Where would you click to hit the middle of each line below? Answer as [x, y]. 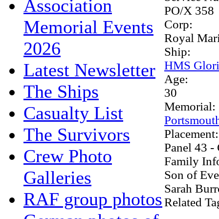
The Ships [61, 91]
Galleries [57, 177]
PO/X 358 [189, 10]
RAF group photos [93, 199]
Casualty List [73, 113]
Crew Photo [68, 156]
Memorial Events [88, 27]
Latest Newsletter [89, 70]
